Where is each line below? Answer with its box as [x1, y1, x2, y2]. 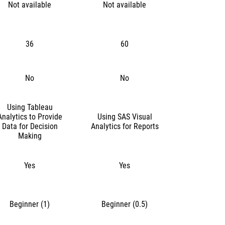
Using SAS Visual [97, 112, 152, 122]
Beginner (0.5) [101, 199, 148, 209]
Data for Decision [2, 122, 58, 131]
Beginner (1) [10, 199, 50, 209]
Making [18, 131, 42, 141]
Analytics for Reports [90, 122, 159, 131]
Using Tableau [7, 102, 53, 112]
